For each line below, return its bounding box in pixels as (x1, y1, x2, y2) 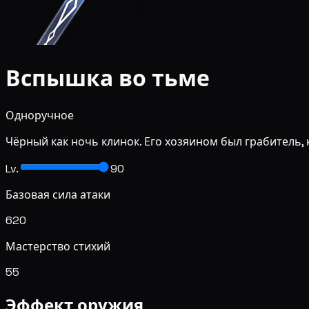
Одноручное (6, 108, 74, 123)
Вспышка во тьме (6, 65, 210, 93)
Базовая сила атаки (6, 187, 110, 202)
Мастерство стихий (6, 239, 110, 254)
